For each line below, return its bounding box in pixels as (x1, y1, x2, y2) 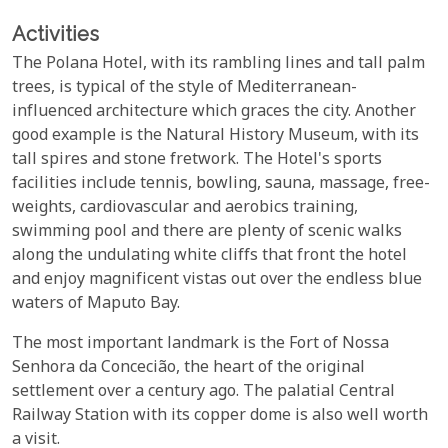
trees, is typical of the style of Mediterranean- (12, 77, 357, 101)
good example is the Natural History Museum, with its (12, 125, 419, 149)
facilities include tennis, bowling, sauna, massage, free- (12, 173, 430, 197)
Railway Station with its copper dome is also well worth (12, 405, 428, 429)
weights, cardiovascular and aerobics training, (12, 197, 358, 221)
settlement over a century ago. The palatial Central (12, 381, 395, 405)
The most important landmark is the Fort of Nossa (12, 333, 389, 357)
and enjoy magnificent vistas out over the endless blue (12, 269, 422, 293)
